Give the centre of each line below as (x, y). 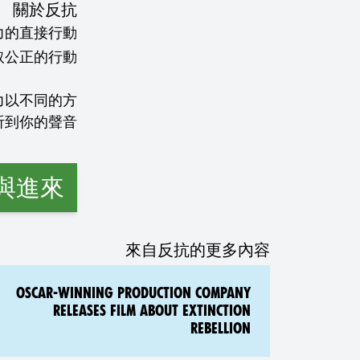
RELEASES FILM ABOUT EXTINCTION (152, 311)
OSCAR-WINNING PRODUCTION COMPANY (133, 293)
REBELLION (221, 328)
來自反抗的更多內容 (198, 250)
